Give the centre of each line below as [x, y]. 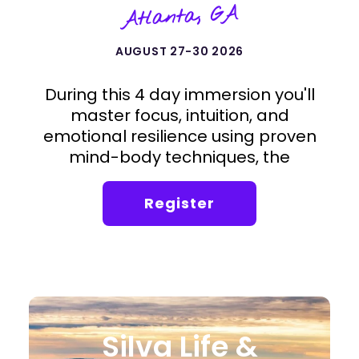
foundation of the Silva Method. [179, 178]
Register [179, 203]
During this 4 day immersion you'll [179, 95]
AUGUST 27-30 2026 [179, 51]
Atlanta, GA [179, 18]
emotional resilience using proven [179, 136]
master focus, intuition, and [179, 115]
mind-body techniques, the [179, 157]
